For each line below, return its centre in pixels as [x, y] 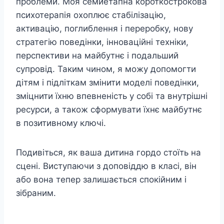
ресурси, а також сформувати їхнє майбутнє [109, 109]
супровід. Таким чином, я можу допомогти [106, 69]
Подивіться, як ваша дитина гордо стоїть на [108, 152]
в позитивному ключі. [61, 123]
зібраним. [36, 193]
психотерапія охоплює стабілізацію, [91, 15]
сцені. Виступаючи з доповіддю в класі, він [106, 166]
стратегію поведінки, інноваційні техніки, [102, 42]
